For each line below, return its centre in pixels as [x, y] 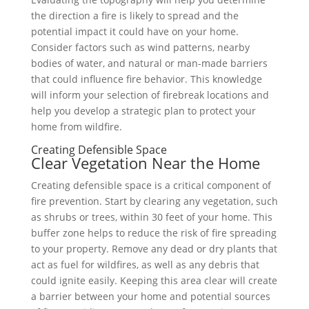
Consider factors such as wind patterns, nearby [140, 47]
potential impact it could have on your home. [134, 31]
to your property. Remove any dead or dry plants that [154, 249]
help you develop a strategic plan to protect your [143, 111]
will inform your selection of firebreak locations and [150, 95]
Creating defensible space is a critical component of [151, 185]
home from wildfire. [76, 127]
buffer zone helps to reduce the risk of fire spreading [153, 233]
